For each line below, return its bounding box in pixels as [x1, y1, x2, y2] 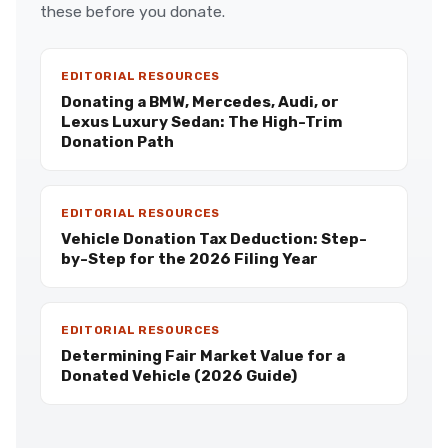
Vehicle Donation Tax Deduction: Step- [61, 230, 367, 248]
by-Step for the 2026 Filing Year [61, 250, 318, 268]
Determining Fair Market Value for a [61, 347, 345, 365]
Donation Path [61, 133, 174, 151]
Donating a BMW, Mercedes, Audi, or [61, 93, 339, 111]
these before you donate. [40, 2, 225, 21]
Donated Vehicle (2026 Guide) [61, 367, 297, 385]
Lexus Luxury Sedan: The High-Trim [61, 113, 342, 131]
